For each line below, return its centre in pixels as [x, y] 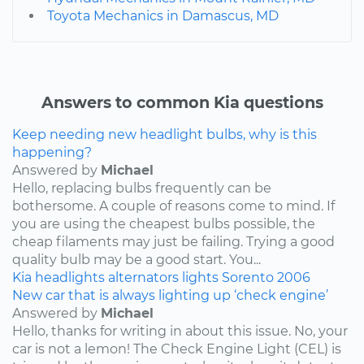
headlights [70, 277]
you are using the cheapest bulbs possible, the [164, 223]
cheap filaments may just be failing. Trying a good [173, 241]
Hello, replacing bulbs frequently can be [142, 188]
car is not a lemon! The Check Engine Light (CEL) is [177, 349]
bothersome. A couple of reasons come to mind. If [173, 206]
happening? [52, 152]
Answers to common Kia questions [182, 102]
